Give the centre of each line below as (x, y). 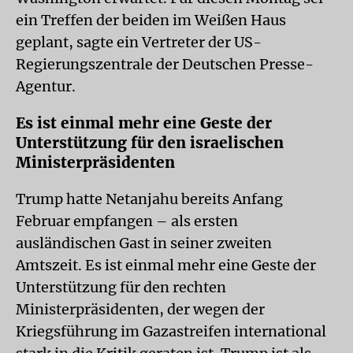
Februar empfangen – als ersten (127, 221)
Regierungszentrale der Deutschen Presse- (165, 64)
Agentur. (47, 86)
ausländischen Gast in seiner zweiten (144, 243)
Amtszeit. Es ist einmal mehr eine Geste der (166, 265)
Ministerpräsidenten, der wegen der (140, 309)
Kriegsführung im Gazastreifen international (171, 331)
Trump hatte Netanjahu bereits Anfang (149, 199)
